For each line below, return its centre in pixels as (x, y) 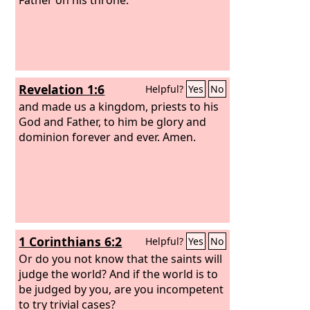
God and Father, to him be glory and (113, 121)
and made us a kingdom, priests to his (119, 106)
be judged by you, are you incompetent (121, 289)
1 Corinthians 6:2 (71, 241)
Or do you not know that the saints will (121, 258)
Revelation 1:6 (62, 89)
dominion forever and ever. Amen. (108, 137)
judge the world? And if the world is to (119, 274)
